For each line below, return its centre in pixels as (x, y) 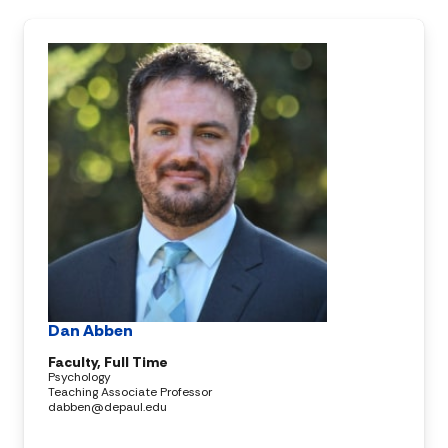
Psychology (79, 376)
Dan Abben (90, 330)
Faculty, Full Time (108, 361)
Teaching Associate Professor (130, 391)
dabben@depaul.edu (107, 406)
